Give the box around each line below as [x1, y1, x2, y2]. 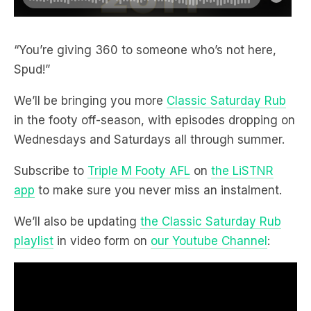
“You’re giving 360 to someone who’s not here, [14, 42, 276, 57]
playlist [14, 233, 53, 248]
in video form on [53, 233, 151, 248]
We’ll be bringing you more [14, 93, 167, 108]
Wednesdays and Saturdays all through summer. [14, 132, 285, 146]
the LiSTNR [211, 163, 274, 178]
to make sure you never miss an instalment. [35, 183, 282, 197]
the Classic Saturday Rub [140, 214, 281, 228]
